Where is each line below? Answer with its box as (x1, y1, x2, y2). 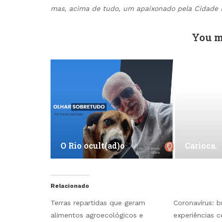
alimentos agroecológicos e (51, 211, 143, 219)
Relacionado (51, 182, 89, 189)
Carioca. (185, 140, 218, 151)
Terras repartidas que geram (51, 198, 145, 207)
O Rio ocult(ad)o (60, 140, 125, 151)
